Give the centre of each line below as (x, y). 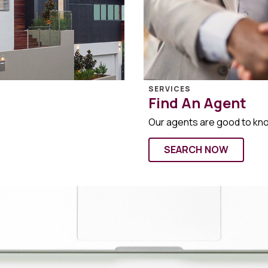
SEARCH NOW (196, 150)
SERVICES (170, 89)
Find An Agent (197, 102)
